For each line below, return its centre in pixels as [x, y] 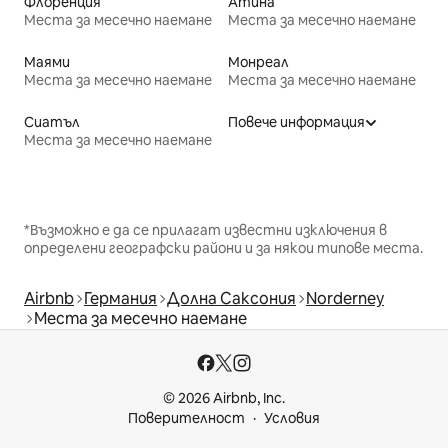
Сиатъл [52, 122]
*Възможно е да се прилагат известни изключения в [205, 230]
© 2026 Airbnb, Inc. [224, 398]
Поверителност [186, 418]
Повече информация [296, 122]
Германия [120, 299]
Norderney [345, 299]
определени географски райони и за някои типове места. [223, 248]
